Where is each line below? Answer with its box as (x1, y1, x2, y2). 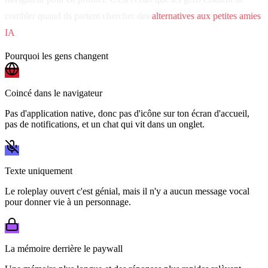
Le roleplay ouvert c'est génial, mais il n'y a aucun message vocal (5, 186, 249, 197)
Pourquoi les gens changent (5, 51, 108, 62)
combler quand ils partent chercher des (5, 11, 152, 22)
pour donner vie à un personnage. (5, 197, 131, 208)
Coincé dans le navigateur (5, 88, 102, 99)
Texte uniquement (5, 166, 72, 176)
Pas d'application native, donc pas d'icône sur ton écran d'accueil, (5, 108, 249, 119)
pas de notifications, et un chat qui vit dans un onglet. (5, 119, 205, 130)
